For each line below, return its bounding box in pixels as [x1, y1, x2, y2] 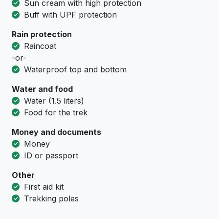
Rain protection [12, 29, 72, 40]
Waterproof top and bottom [22, 65, 127, 75]
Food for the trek [22, 108, 88, 118]
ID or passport [22, 151, 78, 161]
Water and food [12, 84, 73, 94]
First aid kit [22, 182, 64, 192]
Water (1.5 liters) [22, 96, 84, 106]
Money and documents [12, 127, 101, 137]
